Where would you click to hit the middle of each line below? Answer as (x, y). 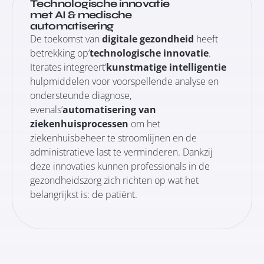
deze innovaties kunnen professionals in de (120, 166)
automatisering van (109, 110)
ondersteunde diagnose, (81, 95)
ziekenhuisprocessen (79, 124)
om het (144, 124)
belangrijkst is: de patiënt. (84, 194)
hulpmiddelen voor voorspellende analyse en (124, 81)
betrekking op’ (60, 53)
